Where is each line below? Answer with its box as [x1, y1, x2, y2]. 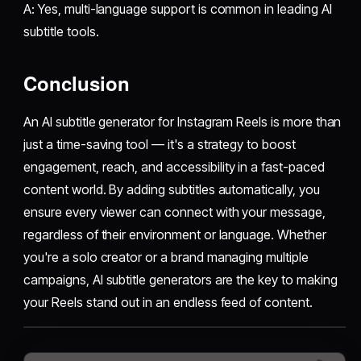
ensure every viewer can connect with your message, [23, 203, 326, 220]
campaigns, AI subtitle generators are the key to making [23, 271, 338, 288]
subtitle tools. [23, 23, 99, 39]
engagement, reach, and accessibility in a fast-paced [23, 158, 325, 175]
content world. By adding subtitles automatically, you [23, 180, 320, 197]
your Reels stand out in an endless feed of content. [23, 293, 313, 310]
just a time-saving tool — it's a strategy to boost [23, 135, 296, 152]
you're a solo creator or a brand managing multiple [23, 248, 309, 265]
